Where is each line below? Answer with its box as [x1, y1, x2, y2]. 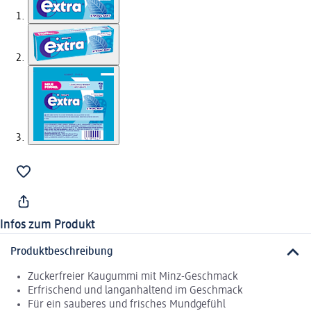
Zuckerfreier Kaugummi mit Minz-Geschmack [28, 271, 237, 283]
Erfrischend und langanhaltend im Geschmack [28, 285, 242, 297]
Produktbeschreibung [10, 246, 113, 258]
